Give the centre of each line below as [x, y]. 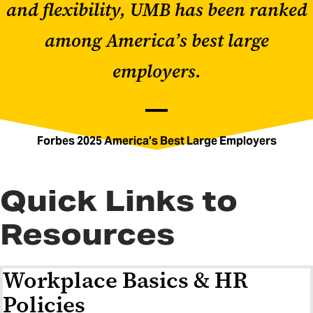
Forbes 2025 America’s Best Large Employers [156, 141]
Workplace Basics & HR [125, 281]
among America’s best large [156, 41]
